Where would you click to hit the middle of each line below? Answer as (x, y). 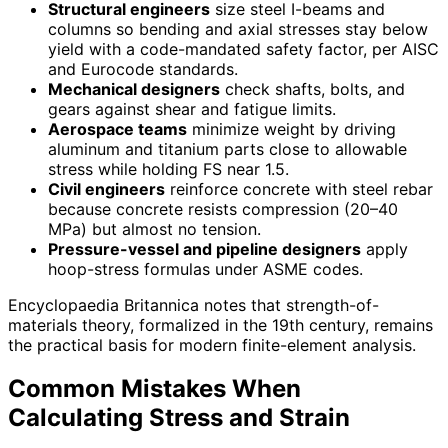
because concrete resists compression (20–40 (223, 208)
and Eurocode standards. (143, 68)
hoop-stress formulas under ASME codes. (205, 268)
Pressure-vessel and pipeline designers (204, 248)
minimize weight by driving (291, 128)
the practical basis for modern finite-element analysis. (212, 344)
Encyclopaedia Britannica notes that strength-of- (193, 304)
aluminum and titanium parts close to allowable (227, 148)
